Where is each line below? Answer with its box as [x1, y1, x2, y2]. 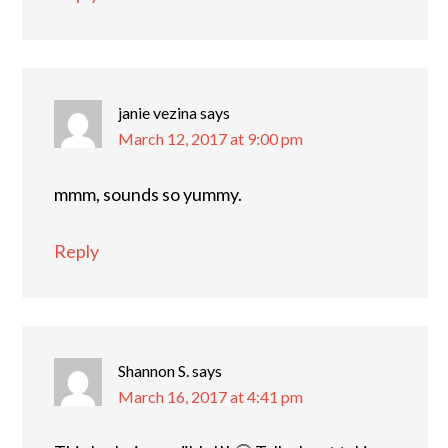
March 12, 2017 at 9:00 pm [118, 128, 303, 148]
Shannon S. [118, 360, 189, 380]
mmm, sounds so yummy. [54, 182, 242, 205]
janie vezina [118, 102, 197, 122]
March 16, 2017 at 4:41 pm [118, 386, 303, 406]
